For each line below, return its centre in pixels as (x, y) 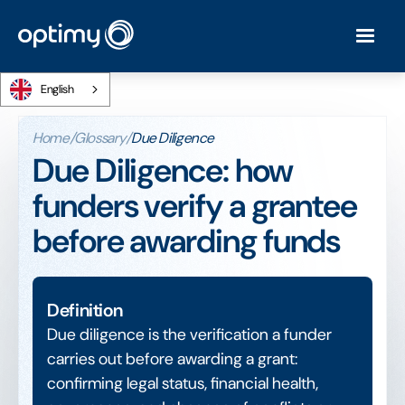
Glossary (100, 138)
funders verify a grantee (195, 206)
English (57, 89)
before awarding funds (187, 241)
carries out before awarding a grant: (172, 359)
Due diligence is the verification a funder (189, 334)
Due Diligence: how (163, 170)
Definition (85, 310)
